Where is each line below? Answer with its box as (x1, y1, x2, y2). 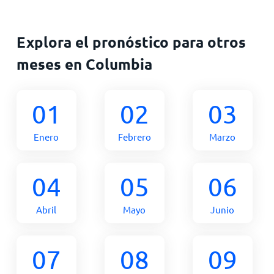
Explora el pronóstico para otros (16, 32, 246, 51)
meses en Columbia (16, 54, 152, 73)
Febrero (117, 130, 151, 143)
